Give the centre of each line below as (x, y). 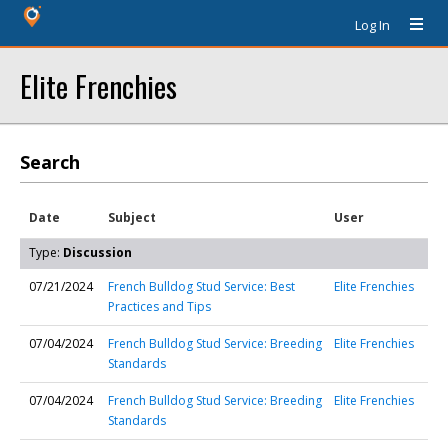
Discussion (97, 252)
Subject (132, 217)
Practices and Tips (159, 306)
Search (50, 162)
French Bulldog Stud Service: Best (201, 286)
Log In (372, 25)
